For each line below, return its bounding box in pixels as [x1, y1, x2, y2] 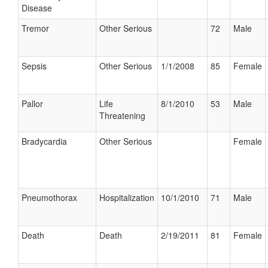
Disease [22, 2, 52, 14]
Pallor [22, 98, 43, 109]
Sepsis [22, 60, 47, 72]
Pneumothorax [22, 191, 77, 203]
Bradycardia [22, 135, 67, 147]
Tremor [22, 22, 49, 34]
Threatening [99, 109, 145, 121]
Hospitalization [99, 191, 154, 203]
